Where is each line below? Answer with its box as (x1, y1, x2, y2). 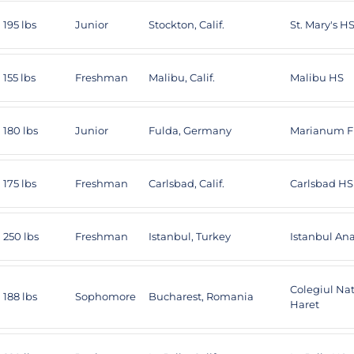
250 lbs (3, 230, 39, 243)
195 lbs (3, 18, 36, 31)
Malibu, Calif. (149, 71, 215, 84)
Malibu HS (290, 71, 344, 84)
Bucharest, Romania (149, 290, 254, 303)
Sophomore (75, 290, 136, 303)
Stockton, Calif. (149, 18, 224, 31)
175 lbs (3, 177, 36, 190)
